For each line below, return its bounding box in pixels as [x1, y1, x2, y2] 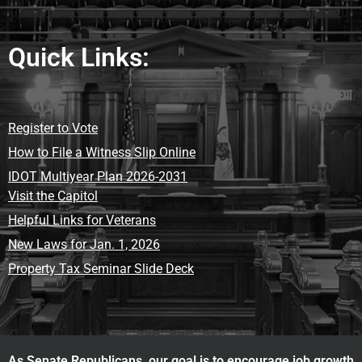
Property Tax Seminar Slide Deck [8, 261, 194, 277]
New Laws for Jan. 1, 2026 [8, 237, 160, 253]
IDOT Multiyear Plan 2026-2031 [8, 169, 187, 185]
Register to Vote [8, 120, 98, 137]
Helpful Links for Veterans [8, 213, 156, 229]
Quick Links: [8, 42, 149, 74]
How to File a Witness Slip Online [8, 145, 196, 161]
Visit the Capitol [8, 188, 98, 204]
